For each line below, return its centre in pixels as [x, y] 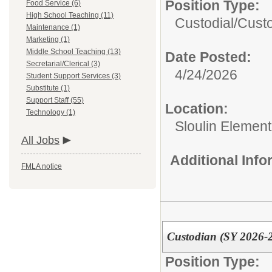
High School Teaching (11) [70, 15]
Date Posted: [208, 57]
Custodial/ [206, 23]
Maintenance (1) [53, 27]
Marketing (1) [48, 39]
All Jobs [40, 140]
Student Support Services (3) [73, 76]
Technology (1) [51, 112]
